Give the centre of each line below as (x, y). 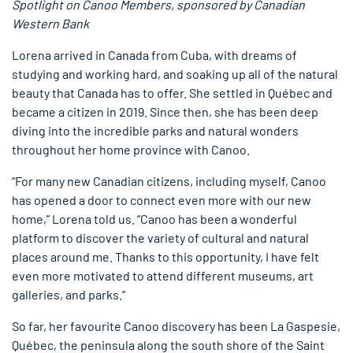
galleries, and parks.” (69, 294)
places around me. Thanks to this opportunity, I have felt (165, 256)
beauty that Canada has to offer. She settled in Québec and (172, 93)
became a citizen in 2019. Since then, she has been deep (165, 111)
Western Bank (50, 23)
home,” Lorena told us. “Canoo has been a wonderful (154, 219)
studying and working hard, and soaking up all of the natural (175, 74)
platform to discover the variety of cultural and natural (160, 238)
